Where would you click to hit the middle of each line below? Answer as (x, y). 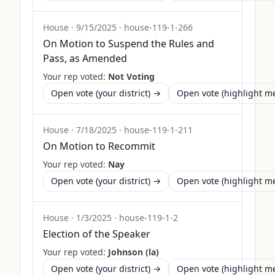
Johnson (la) (134, 252)
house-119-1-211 (158, 130)
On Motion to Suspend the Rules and (129, 44)
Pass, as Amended (85, 58)
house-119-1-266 (158, 27)
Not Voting (131, 76)
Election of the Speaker (97, 234)
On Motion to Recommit (99, 146)
